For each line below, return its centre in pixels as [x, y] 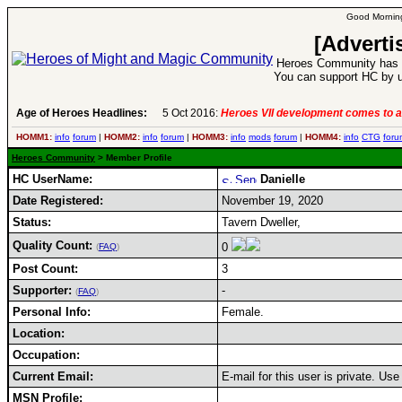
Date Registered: [58, 201]
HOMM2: [122, 137]
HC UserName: [52, 179]
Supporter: [42, 290]
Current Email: [53, 376]
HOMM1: [34, 137]
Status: [32, 222]
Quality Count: [52, 245]
